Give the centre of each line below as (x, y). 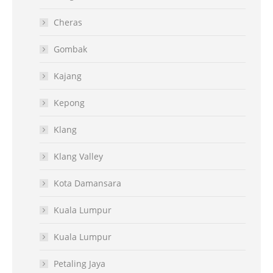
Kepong (69, 102)
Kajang (68, 76)
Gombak (70, 49)
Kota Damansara (87, 183)
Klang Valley (78, 156)
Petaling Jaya (80, 263)
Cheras (68, 22)
